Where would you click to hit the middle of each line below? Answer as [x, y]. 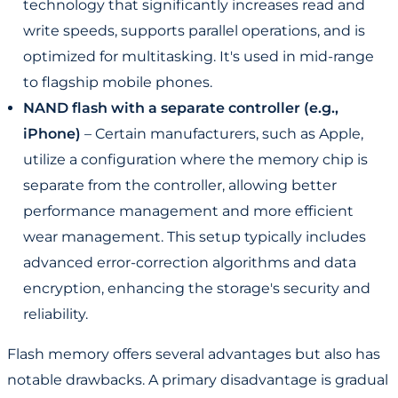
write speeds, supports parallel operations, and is [194, 30]
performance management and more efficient [188, 211]
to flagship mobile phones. [118, 82]
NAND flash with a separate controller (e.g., [181, 107]
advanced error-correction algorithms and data [190, 262]
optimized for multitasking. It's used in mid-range [199, 56]
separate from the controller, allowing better [180, 185]
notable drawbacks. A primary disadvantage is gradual [198, 379]
